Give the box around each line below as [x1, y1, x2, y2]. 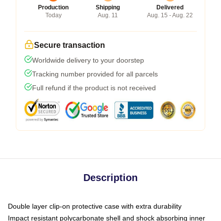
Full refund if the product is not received [32, 83, 156, 92]
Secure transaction [34, 40, 105, 49]
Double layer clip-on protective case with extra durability [8, 202, 182, 210]
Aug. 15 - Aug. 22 [147, 11, 193, 19]
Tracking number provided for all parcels [32, 70, 158, 78]
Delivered [156, 3, 184, 11]
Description [83, 172, 138, 183]
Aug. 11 [98, 11, 118, 19]
